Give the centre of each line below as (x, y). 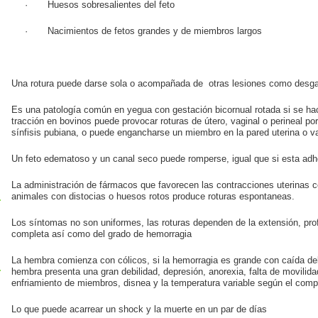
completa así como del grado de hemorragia (103, 234)
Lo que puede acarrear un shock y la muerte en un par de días (139, 309)
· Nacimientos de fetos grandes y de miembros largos (143, 31)
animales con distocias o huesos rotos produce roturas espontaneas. (153, 197)
